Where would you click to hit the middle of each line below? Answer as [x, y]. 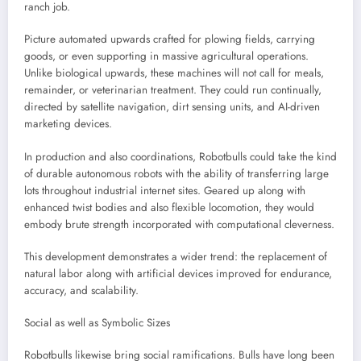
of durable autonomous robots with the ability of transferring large [176, 173]
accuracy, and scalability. [81, 290]
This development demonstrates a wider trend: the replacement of [176, 256]
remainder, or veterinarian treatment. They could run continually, [173, 90]
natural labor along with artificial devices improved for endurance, [178, 273]
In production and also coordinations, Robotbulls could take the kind [180, 156]
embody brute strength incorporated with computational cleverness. [179, 224]
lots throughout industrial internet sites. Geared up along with [165, 190]
